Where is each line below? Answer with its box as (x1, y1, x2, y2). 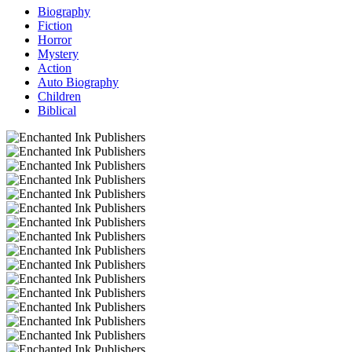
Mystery (38, 46, 79, 60)
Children (38, 89, 81, 103)
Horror (38, 32, 71, 46)
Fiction (38, 18, 72, 32)
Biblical (38, 103, 76, 117)
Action (38, 60, 71, 75)
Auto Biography (38, 75, 119, 89)
